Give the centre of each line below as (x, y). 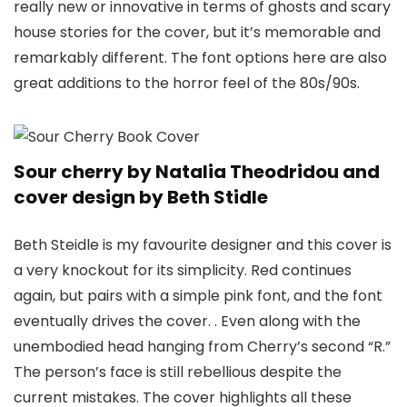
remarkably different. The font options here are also (200, 57)
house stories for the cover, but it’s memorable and (197, 32)
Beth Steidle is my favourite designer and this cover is (203, 244)
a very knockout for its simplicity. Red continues (183, 270)
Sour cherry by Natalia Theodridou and (197, 171)
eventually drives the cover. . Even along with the (187, 321)
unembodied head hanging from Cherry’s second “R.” (202, 346)
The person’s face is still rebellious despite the (178, 372)
